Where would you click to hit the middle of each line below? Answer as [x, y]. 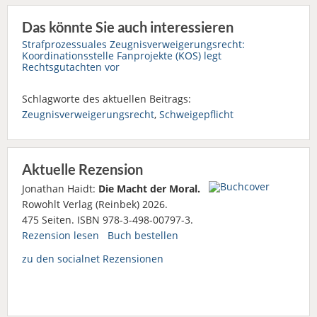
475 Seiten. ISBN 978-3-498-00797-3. [108, 219]
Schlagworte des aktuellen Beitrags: [106, 98]
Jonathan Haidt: [60, 188]
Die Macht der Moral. [149, 188]
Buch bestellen [143, 235]
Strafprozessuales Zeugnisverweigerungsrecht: [133, 44]
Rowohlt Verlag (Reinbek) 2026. [95, 204]
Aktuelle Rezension [82, 169]
